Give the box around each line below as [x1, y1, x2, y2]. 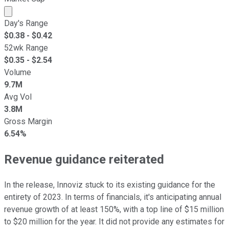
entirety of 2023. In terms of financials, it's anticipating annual [4, 192, 221, 202]
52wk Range [4, 42, 48, 53]
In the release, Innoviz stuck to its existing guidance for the [4, 179, 215, 190]
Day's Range [4, 18, 48, 28]
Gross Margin [4, 116, 52, 126]
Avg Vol [4, 91, 32, 102]
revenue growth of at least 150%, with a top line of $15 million [4, 204, 224, 214]
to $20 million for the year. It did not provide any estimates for [4, 216, 224, 226]
